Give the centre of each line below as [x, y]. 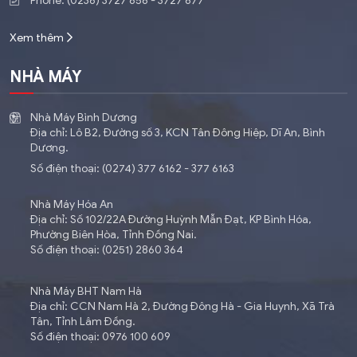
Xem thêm [37, 37]
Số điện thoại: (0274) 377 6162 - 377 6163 [132, 168]
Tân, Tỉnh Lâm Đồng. [83, 321]
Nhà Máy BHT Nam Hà [86, 291]
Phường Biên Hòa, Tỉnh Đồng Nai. [114, 234]
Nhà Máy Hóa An [72, 204]
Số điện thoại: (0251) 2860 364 [107, 249]
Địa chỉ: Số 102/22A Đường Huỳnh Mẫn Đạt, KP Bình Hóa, [171, 219]
